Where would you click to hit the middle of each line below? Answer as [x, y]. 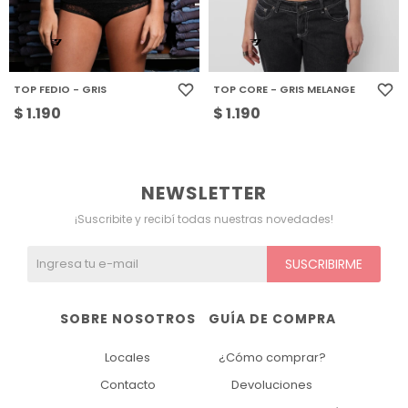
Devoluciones [272, 385]
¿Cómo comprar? [272, 358]
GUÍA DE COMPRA [272, 319]
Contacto [127, 385]
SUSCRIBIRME [324, 265]
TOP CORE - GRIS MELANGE [284, 90]
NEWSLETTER [204, 194]
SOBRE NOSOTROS [127, 319]
